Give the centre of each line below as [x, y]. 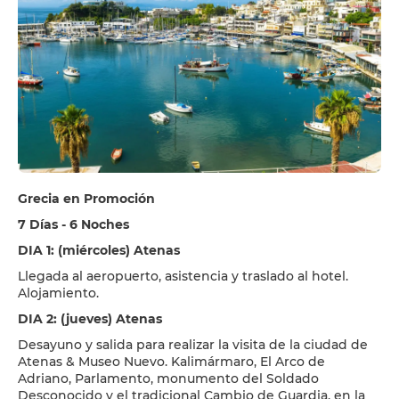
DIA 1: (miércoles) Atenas [99, 250]
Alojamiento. [58, 293]
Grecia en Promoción [86, 199]
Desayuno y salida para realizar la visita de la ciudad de [193, 345]
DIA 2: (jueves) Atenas [90, 319]
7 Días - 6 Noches [73, 224]
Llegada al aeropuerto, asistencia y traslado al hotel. [183, 276]
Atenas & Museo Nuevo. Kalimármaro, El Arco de [171, 362]
